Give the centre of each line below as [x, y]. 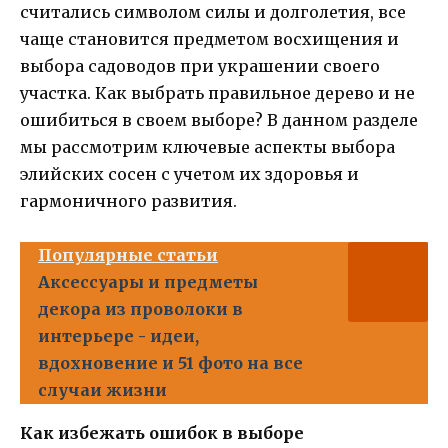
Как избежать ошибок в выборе [162, 433]
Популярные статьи [128, 255]
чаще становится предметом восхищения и [209, 38]
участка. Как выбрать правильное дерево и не [217, 92]
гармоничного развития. [128, 200]
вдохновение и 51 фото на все [170, 363]
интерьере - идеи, [118, 336]
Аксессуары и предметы [148, 282]
